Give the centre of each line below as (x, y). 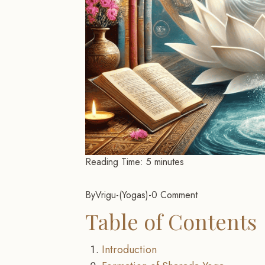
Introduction (129, 249)
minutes (169, 161)
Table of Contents (171, 221)
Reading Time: (114, 161)
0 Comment (174, 195)
